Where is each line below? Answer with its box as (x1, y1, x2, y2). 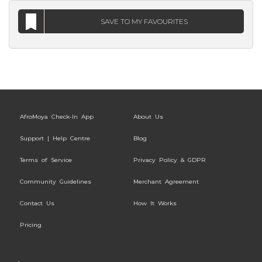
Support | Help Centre (20, 135, 90, 142)
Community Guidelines (20, 178, 91, 185)
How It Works (133, 199, 177, 207)
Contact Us (20, 199, 54, 207)
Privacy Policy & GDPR (133, 156, 206, 164)
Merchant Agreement (133, 178, 199, 185)
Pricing (20, 221, 42, 229)
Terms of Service (20, 156, 72, 164)
